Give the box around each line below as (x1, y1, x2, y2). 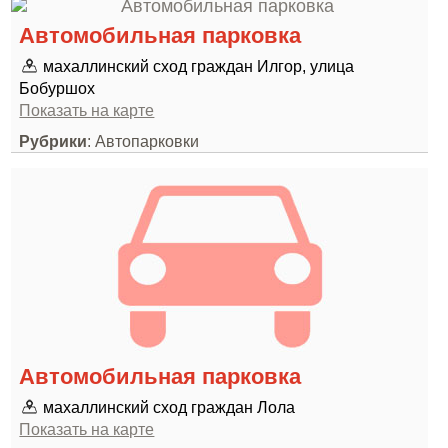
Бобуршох (19, 79, 96, 97)
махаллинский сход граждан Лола (43, 398, 296, 416)
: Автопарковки (87, 132, 200, 150)
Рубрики (19, 132, 88, 150)
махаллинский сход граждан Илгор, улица (43, 57, 355, 75)
